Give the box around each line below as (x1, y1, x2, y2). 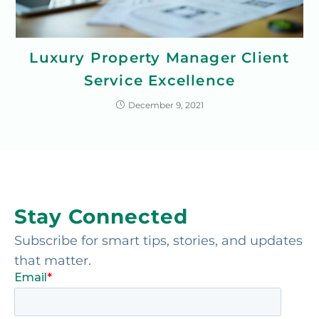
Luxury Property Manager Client (29, 49, 290, 66)
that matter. (14, 253, 91, 268)
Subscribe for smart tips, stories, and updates (14, 233, 303, 249)
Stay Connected (14, 204, 188, 229)
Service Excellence (83, 72, 236, 89)
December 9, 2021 (127, 100, 204, 110)
